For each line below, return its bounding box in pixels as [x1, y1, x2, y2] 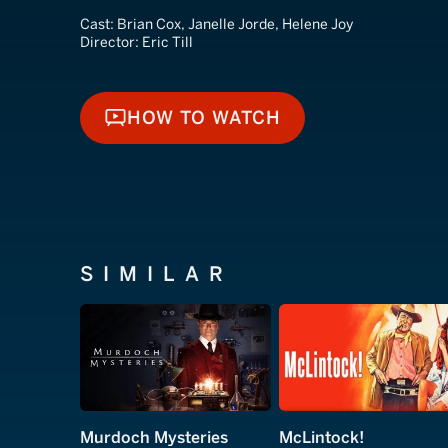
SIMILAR [80, 262, 233, 286]
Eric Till [142, 34, 193, 51]
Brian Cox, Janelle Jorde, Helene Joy [117, 16, 353, 33]
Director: [80, 34, 142, 51]
